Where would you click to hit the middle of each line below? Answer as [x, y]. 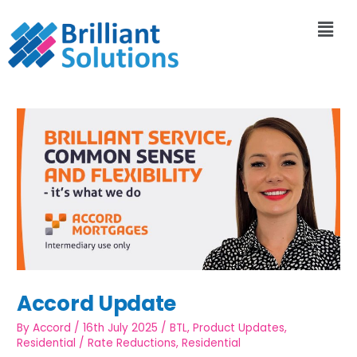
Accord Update [97, 303]
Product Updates [239, 328]
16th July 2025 [121, 328]
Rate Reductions [132, 343]
